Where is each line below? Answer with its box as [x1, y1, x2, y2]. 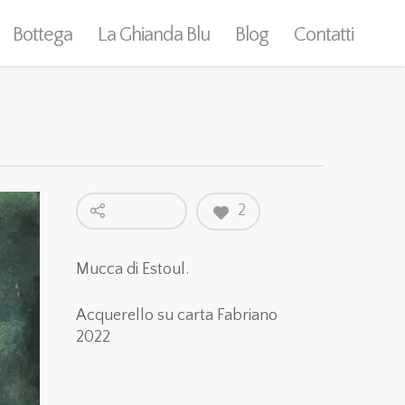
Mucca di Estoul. [76, 260, 190, 278]
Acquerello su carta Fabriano [76, 306, 278, 325]
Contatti [294, 24, 353, 46]
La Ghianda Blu [98, 24, 210, 46]
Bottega [13, 24, 72, 46]
